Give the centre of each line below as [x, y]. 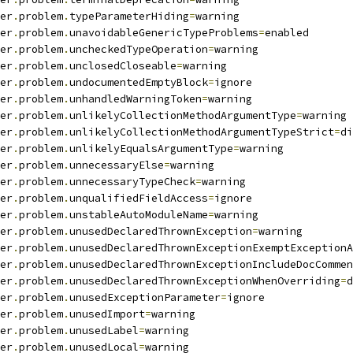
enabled [287, 33]
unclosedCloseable [123, 66]
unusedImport [107, 314]
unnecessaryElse [117, 165]
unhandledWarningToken [136, 99]
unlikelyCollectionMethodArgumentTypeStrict [202, 132]
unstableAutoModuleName [139, 215]
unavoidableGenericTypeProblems [164, 33]
